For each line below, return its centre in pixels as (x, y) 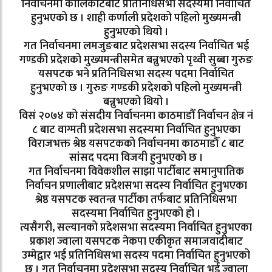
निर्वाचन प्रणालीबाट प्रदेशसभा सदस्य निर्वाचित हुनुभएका (136, 186)
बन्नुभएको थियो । (136, 102)
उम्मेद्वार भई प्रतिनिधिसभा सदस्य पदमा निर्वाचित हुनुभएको (136, 256)
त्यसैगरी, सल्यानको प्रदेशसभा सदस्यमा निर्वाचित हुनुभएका (136, 228)
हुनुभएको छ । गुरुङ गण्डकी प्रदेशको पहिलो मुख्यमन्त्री (136, 88)
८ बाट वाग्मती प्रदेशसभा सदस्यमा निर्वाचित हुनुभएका (136, 130)
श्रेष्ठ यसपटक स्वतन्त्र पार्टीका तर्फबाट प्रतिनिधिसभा (136, 200)
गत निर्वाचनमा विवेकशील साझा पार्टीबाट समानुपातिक (136, 172)
